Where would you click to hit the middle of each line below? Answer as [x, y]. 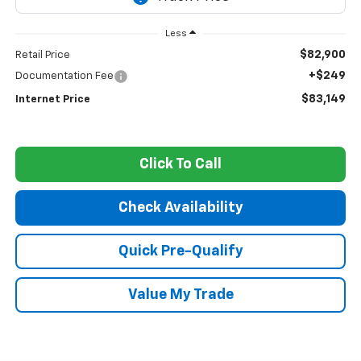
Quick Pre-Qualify [180, 252]
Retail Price [42, 56]
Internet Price [52, 100]
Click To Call [180, 165]
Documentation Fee [64, 77]
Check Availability [180, 208]
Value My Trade [180, 295]
